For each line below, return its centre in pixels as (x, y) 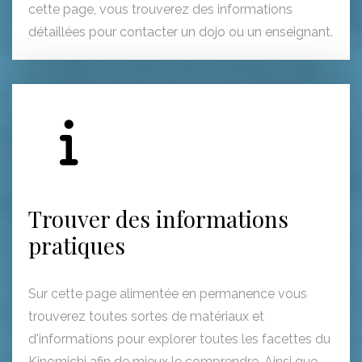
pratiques (77, 253)
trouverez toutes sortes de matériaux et (146, 324)
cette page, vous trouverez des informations (160, 17)
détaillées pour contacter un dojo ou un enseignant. (181, 40)
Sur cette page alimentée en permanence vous (168, 301)
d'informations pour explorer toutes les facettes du (179, 347)
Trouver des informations (158, 226)
